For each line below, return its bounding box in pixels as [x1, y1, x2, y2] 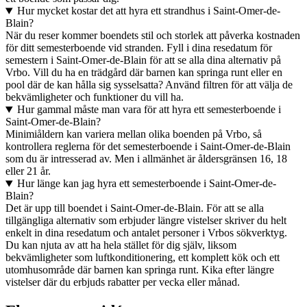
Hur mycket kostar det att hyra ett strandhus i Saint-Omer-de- [16, 5, 280, 17]
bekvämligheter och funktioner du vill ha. [5, 91, 184, 103]
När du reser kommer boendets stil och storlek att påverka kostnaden [5, 29, 300, 42]
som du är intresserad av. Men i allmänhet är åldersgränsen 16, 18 [5, 153, 287, 165]
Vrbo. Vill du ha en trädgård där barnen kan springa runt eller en [5, 66, 282, 79]
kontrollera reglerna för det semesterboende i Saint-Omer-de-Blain [5, 140, 291, 153]
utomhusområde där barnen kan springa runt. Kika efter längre [5, 264, 274, 276]
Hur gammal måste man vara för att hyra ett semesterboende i [16, 103, 281, 116]
